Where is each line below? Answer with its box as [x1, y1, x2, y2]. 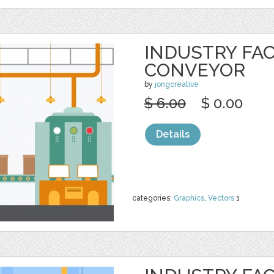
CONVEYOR [144, 59, 245, 81]
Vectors [208, 194, 234, 202]
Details [156, 128, 190, 140]
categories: [132, 194, 174, 202]
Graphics [174, 194, 204, 202]
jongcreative [155, 80, 199, 89]
